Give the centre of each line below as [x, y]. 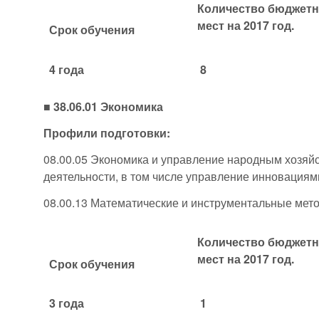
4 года [67, 69]
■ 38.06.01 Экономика [104, 107]
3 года [67, 303]
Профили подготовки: [107, 133]
